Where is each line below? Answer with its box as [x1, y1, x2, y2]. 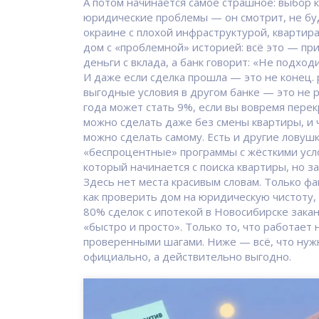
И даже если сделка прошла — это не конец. [83, 70, 317, 84]
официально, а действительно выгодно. [83, 249, 291, 263]
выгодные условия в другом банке [83, 85, 260, 99]
